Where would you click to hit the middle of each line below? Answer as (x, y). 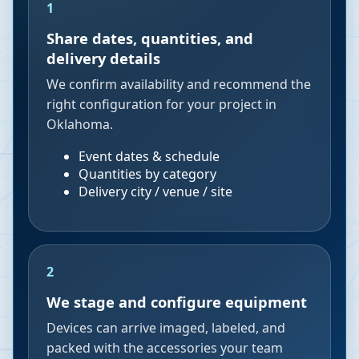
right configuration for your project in (161, 104)
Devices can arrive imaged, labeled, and (166, 328)
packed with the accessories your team (165, 348)
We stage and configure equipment (177, 302)
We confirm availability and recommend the (179, 84)
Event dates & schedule (149, 156)
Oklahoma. (80, 124)
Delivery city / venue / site (155, 192)
